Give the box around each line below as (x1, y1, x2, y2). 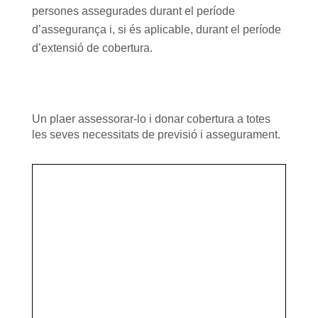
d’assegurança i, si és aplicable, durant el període (31, 23, 281, 36)
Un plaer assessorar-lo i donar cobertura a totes (31, 113, 270, 126)
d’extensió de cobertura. (31, 42, 153, 55)
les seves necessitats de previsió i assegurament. (31, 128, 280, 141)
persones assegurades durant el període (31, 5, 235, 18)
